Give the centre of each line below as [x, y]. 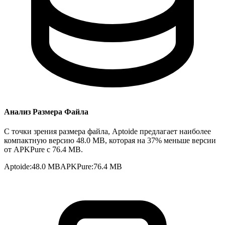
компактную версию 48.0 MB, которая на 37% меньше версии [110, 141]
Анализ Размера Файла [46, 112]
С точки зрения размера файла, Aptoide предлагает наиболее [107, 132]
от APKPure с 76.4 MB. [43, 150]
